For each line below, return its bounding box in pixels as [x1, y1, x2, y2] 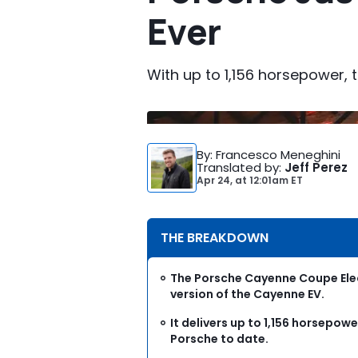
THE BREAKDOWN [161, 229, 268, 247]
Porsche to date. [170, 331, 268, 347]
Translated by [197, 159, 279, 176]
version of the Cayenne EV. [170, 286, 324, 302]
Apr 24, [197, 173, 235, 187]
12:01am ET [247, 173, 303, 187]
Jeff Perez [284, 159, 348, 176]
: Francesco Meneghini [210, 146, 340, 163]
